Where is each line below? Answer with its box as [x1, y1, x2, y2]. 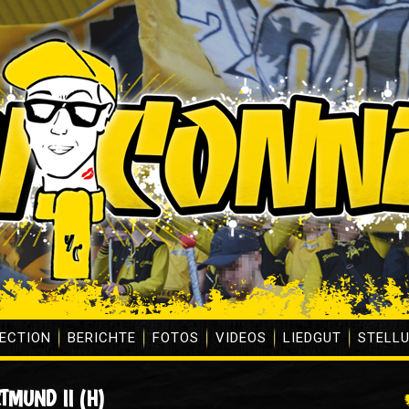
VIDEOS [215, 330, 267, 346]
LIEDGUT [283, 330, 341, 346]
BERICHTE [68, 330, 136, 346]
